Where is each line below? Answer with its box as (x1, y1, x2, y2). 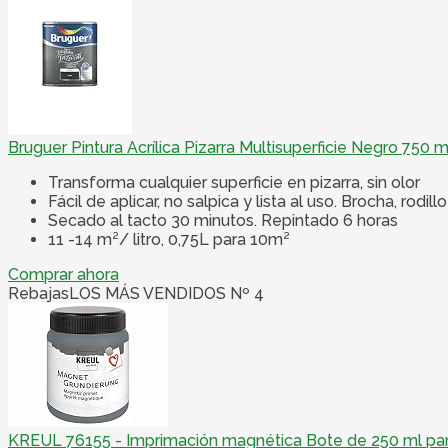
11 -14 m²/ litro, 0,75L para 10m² (48, 230, 290, 250)
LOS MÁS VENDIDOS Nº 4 (69, 284, 264, 304)
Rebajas (8, 284, 69, 304)
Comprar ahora (8, 265, 119, 285)
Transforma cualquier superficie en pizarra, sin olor (48, 173, 420, 193)
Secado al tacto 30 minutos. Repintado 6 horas (48, 211, 398, 231)
